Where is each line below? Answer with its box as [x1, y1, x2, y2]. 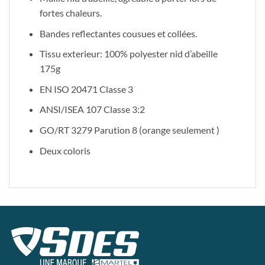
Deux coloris [39, 144, 91, 156]
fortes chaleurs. [39, 7, 102, 18]
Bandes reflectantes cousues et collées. [39, 27, 197, 39]
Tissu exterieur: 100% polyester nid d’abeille [39, 48, 218, 60]
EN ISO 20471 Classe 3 [39, 83, 133, 95]
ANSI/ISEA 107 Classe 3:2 [39, 104, 145, 115]
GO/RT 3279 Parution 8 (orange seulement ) [39, 124, 219, 135]
